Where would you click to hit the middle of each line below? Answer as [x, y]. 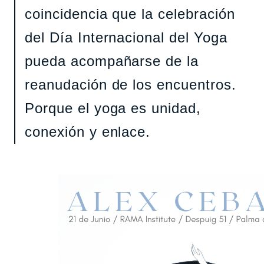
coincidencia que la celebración [130, 14]
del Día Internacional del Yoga [126, 37]
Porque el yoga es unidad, [113, 108]
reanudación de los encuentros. [131, 84]
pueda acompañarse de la [112, 61]
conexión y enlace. [88, 131]
